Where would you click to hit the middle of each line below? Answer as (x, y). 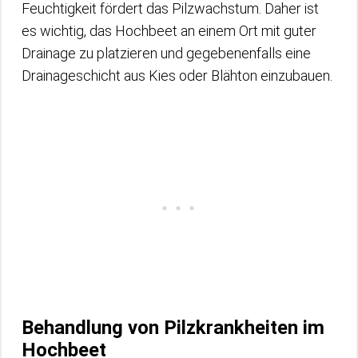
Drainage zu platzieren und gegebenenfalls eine (166, 53)
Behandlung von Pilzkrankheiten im (173, 327)
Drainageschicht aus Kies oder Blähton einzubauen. (177, 75)
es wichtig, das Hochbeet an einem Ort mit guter (169, 30)
